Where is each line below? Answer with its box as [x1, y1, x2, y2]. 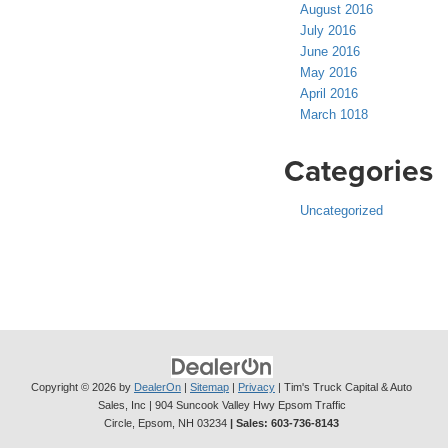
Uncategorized [300, 203, 383, 219]
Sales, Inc [97, 399, 146, 412]
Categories [284, 149, 433, 193]
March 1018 [300, 107, 368, 123]
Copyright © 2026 [31, 381, 119, 394]
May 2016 [300, 65, 357, 81]
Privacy [238, 381, 275, 394]
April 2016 [300, 86, 358, 102]
